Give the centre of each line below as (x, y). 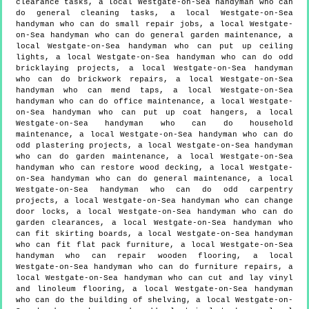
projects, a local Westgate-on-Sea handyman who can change (154, 201)
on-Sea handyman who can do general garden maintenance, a (154, 36)
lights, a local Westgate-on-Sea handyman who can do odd (154, 58)
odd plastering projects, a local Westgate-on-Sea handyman (154, 146)
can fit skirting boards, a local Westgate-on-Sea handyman (154, 234)
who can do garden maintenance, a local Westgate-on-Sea (154, 157)
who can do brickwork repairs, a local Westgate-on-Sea (154, 80)
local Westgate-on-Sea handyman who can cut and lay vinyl (154, 278)
